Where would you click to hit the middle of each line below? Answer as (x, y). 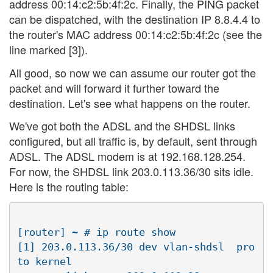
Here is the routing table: (69, 187)
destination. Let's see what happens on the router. (130, 103)
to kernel (51, 261)
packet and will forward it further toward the (114, 87)
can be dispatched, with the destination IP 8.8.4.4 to (135, 19)
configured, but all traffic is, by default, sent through (133, 141)
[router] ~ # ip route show (96, 232)
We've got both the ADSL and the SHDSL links (122, 126)
